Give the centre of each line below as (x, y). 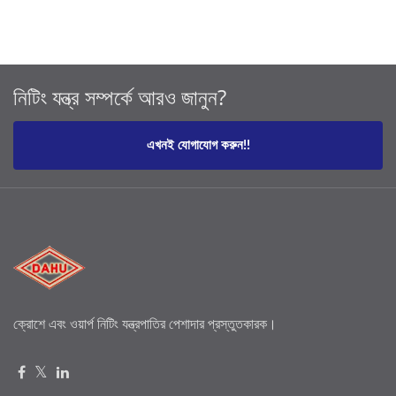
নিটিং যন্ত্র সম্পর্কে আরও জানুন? (120, 96)
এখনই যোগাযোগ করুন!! (198, 145)
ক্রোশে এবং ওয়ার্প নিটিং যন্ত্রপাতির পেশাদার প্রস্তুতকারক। (145, 324)
